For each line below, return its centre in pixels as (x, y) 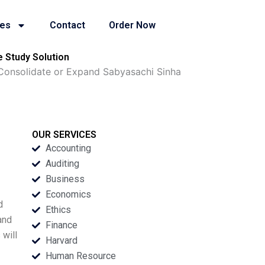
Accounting (68, 148)
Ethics (58, 210)
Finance (61, 225)
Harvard (61, 240)
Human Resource (80, 256)
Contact (68, 25)
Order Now (132, 25)
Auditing (62, 164)
